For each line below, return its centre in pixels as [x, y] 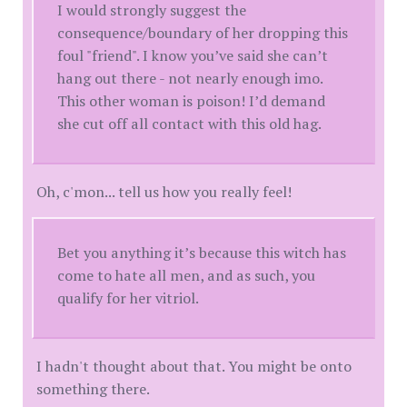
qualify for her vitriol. [129, 298]
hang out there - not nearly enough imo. [190, 79]
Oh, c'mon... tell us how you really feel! [164, 192]
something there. [93, 389]
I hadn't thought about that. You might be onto [194, 367]
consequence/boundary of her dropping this [203, 33]
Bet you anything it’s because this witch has [202, 253]
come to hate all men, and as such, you [187, 276]
